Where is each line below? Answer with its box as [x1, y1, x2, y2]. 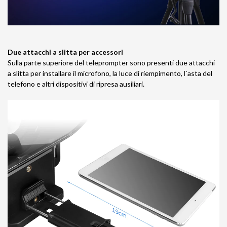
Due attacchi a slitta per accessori [8, 47, 123, 56]
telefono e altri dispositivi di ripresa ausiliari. [8, 79, 144, 88]
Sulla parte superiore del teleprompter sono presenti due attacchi [8, 58, 215, 67]
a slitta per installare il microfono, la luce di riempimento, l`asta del [8, 68, 212, 78]
